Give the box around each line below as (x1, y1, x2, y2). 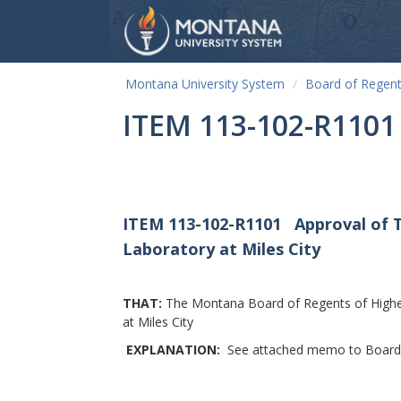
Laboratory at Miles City (123, 238, 320, 260)
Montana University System (125, 75, 285, 92)
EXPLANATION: (126, 341, 227, 359)
